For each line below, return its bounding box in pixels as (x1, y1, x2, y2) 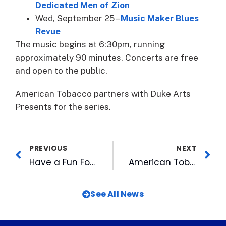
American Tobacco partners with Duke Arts (15, 88, 191, 99)
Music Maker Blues (121, 13, 199, 23)
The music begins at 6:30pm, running (15, 39, 165, 49)
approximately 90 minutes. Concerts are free (15, 52, 198, 63)
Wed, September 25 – (35, 13, 121, 23)
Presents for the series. (15, 101, 113, 112)
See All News (90, 188, 144, 200)
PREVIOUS (29, 143, 67, 153)
